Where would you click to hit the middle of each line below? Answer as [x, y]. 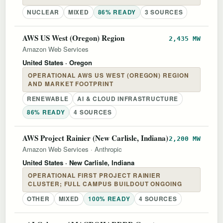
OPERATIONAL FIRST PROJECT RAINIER [95, 175]
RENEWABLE [48, 99]
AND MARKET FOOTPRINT [71, 84]
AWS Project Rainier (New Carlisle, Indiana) [95, 138]
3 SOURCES [164, 12]
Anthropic [108, 149]
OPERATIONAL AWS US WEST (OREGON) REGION [109, 75]
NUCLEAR [43, 12]
